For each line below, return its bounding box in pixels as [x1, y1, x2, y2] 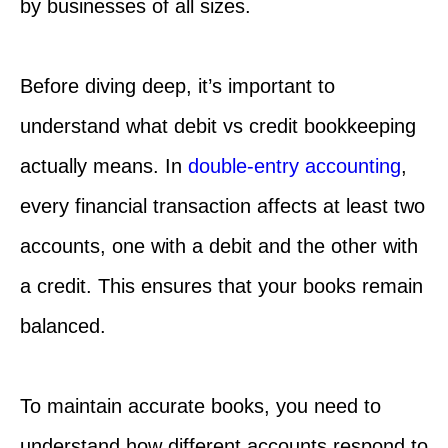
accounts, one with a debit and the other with [20, 234, 418, 257]
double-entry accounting [188, 154, 401, 177]
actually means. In [20, 154, 188, 177]
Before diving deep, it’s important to [20, 74, 335, 97]
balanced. [20, 314, 106, 337]
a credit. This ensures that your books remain [20, 274, 423, 297]
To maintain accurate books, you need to [20, 394, 381, 417]
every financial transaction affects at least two [20, 194, 425, 217]
